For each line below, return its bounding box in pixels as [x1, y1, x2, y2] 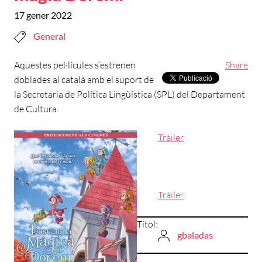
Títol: [137, 218, 158, 230]
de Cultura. [14, 102, 58, 115]
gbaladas [177, 229, 213, 240]
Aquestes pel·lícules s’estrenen [14, 58, 136, 71]
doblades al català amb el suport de [14, 73, 154, 85]
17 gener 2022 [14, 9, 72, 20]
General [33, 30, 65, 42]
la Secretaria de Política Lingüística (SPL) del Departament [14, 88, 245, 100]
